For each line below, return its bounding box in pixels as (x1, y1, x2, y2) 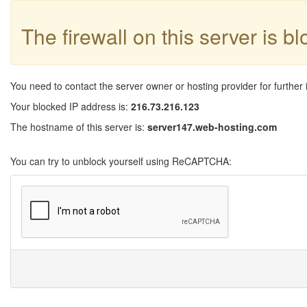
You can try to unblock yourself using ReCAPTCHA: (10, 154, 232, 168)
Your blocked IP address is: (10, 99, 131, 113)
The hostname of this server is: (10, 120, 147, 134)
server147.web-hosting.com (147, 120, 277, 134)
